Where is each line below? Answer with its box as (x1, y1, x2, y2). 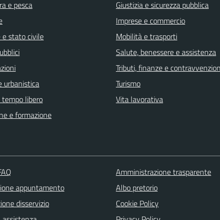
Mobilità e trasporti (116, 30, 177, 42)
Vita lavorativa (116, 93, 163, 105)
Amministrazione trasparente (115, 165, 211, 178)
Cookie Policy (115, 197, 159, 209)
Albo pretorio (115, 181, 158, 193)
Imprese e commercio (116, 14, 185, 27)
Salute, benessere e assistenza (116, 46, 216, 58)
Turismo (116, 77, 140, 89)
